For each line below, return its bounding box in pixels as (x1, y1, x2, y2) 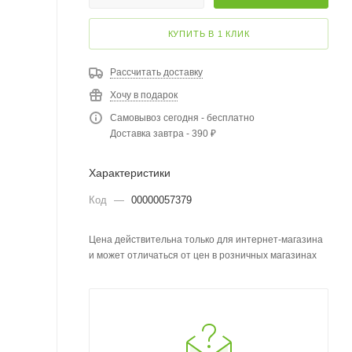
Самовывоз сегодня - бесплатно (110, 112, 255, 123)
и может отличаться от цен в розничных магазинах (89, 250, 317, 261)
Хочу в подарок (110, 90, 178, 101)
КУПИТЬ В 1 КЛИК (167, 29, 250, 38)
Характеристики (89, 167, 170, 179)
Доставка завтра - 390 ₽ (110, 128, 216, 139)
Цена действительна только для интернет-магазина (89, 234, 323, 245)
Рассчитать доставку (110, 67, 203, 78)
